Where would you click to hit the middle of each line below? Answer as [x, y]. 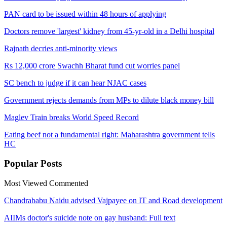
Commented [69, 183]
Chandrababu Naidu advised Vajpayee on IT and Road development [113, 200]
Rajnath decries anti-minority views [61, 49]
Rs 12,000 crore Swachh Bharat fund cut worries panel [92, 66]
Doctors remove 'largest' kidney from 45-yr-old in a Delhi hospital [109, 31]
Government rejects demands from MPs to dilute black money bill [109, 100]
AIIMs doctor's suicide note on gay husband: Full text [90, 217]
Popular [22, 163]
